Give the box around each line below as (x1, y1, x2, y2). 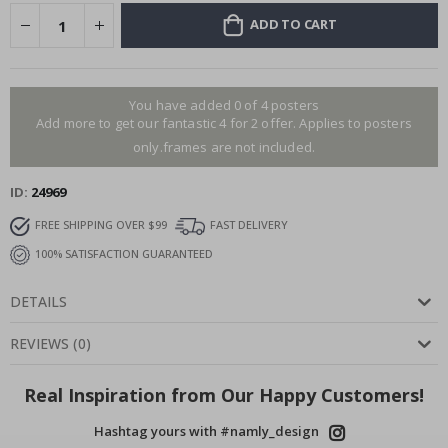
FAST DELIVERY (210, 217, 288, 233)
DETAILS (10, 292, 67, 312)
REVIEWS (10, 334, 69, 354)
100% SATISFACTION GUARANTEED (35, 246, 213, 262)
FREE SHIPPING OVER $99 (35, 217, 167, 233)
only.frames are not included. (132, 138, 316, 157)
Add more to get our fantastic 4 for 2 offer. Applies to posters (36, 114, 412, 133)
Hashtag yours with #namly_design (93, 422, 319, 441)
